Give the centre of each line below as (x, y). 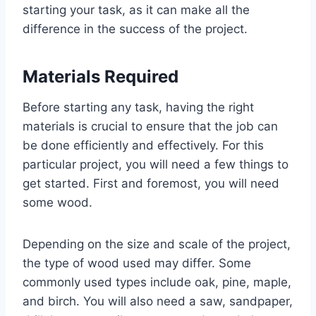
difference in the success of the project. (135, 29)
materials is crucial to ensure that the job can (150, 127)
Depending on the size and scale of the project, (157, 244)
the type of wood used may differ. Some (137, 263)
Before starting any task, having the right (138, 108)
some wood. (57, 203)
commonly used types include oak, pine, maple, (157, 282)
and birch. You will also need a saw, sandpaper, (158, 302)
